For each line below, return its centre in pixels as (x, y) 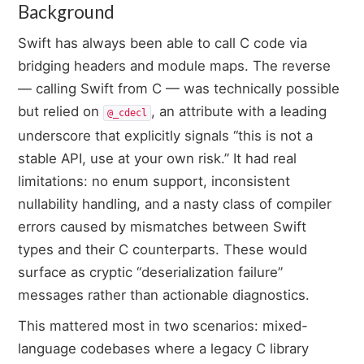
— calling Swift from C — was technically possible (179, 89)
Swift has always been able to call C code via (163, 43)
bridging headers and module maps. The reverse (175, 66)
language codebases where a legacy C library (164, 349)
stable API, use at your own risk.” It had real (158, 159)
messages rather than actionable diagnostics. (164, 295)
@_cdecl (128, 113)
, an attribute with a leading (239, 112)
